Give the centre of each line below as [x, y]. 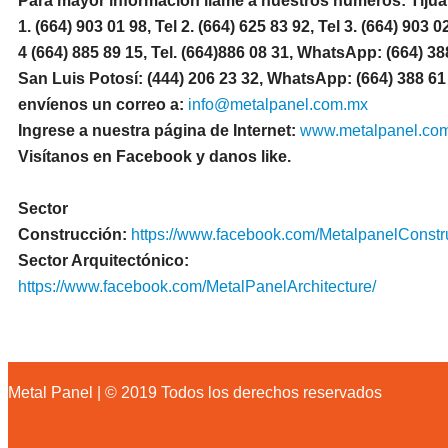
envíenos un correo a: [103, 104]
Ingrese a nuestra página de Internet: [159, 130]
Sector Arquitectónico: [103, 260]
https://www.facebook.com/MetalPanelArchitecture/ [197, 286]
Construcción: [74, 234]
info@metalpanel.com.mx [278, 104]
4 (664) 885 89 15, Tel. [99, 52]
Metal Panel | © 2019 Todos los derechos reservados [195, 392]
